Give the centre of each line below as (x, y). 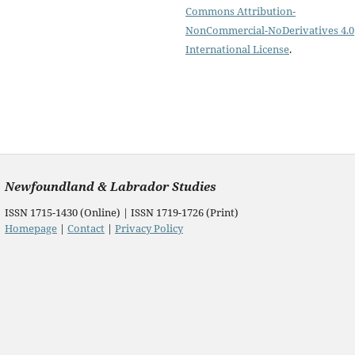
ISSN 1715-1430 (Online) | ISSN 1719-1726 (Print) (122, 212)
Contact (86, 228)
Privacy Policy (149, 228)
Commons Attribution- (240, 11)
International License (237, 49)
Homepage (31, 228)
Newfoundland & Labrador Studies (111, 186)
